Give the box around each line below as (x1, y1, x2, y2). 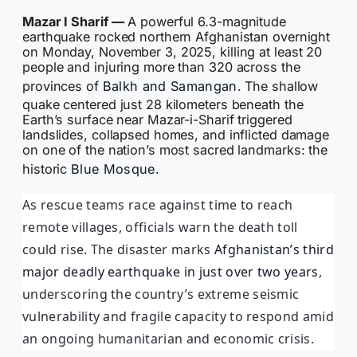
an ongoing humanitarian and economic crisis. (22, 329, 315, 347)
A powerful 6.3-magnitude (124, 14, 286, 30)
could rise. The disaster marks (22, 240, 214, 258)
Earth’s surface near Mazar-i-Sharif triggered (22, 112, 292, 128)
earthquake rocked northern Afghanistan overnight (22, 29, 331, 45)
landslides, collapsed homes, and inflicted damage (22, 127, 330, 143)
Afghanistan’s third (214, 240, 335, 258)
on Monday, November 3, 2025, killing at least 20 (22, 44, 323, 61)
